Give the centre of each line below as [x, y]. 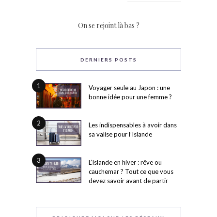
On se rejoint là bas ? [108, 26]
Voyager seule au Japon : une [129, 88]
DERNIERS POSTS [108, 60]
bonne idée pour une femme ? [130, 97]
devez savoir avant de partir [128, 180]
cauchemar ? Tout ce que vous [131, 171]
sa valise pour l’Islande [120, 134]
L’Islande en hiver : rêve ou [125, 162]
